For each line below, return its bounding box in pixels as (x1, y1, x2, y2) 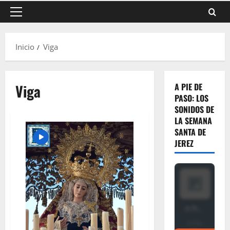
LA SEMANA (174, 114, 212, 127)
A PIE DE (174, 81, 202, 93)
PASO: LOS (174, 92, 208, 104)
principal (15, 24, 47, 34)
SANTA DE (174, 126, 206, 138)
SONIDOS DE (174, 103, 214, 116)
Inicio (15, 42, 34, 52)
